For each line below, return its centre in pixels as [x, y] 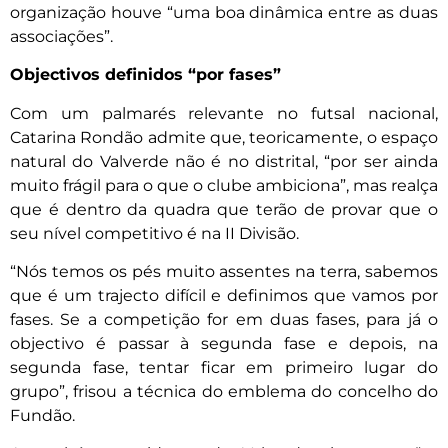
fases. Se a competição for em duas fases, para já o [224, 319]
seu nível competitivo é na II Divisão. [154, 233]
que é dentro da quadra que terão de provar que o [224, 209]
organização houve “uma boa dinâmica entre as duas [224, 12]
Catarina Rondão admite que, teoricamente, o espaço [224, 137]
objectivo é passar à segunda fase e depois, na [224, 343]
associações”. [61, 36]
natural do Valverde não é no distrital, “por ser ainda [224, 161]
